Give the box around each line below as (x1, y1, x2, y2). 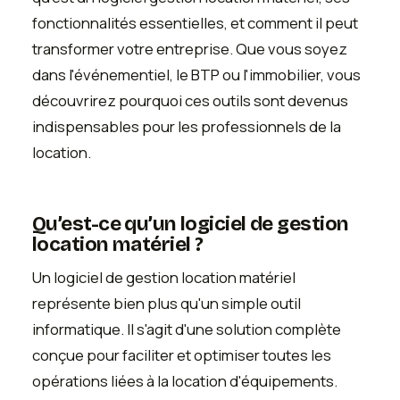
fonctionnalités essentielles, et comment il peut (32, 12, 358, 34)
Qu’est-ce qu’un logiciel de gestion (32, 211, 349, 236)
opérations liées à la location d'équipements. (32, 370, 337, 391)
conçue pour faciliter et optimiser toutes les (32, 344, 331, 365)
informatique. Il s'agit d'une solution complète (32, 318, 341, 339)
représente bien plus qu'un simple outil (32, 292, 301, 313)
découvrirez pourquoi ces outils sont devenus (32, 90, 348, 112)
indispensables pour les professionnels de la (32, 116, 341, 137)
